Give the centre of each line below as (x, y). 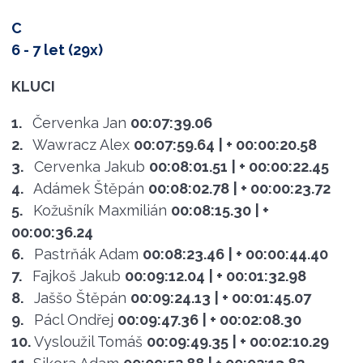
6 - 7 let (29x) (57, 49)
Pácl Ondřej (73, 319)
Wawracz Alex (81, 144)
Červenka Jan (79, 122)
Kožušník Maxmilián (100, 210)
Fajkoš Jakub (76, 275)
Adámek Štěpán (88, 188)
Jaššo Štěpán (80, 297)
